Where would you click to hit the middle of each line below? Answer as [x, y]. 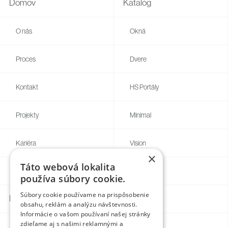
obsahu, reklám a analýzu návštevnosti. [79, 204]
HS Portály [145, 87]
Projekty [27, 115]
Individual [143, 171]
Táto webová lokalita [68, 167]
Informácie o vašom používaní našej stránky [85, 214]
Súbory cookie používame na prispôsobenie [85, 195]
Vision [138, 143]
